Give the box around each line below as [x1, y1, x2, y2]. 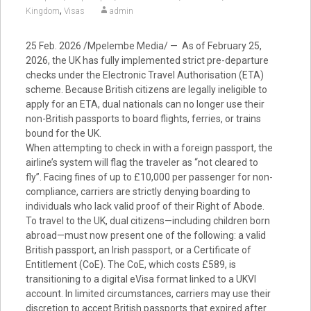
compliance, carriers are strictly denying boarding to [25, 185, 251, 197]
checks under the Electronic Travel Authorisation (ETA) [25, 69, 264, 81]
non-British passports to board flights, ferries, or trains [25, 112, 261, 124]
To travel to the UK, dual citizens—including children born [25, 215, 270, 226]
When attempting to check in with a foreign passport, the [25, 142, 273, 153]
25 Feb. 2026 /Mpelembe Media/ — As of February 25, [25, 40, 262, 51]
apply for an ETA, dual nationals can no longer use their [25, 98, 264, 110]
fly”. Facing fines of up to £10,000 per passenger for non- [25, 171, 273, 183]
